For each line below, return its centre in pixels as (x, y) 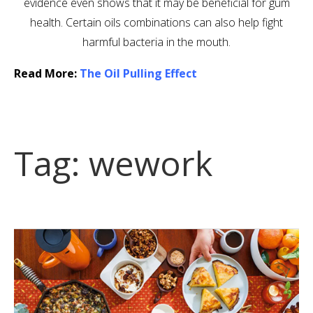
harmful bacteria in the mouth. (156, 42)
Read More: (47, 73)
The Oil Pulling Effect (138, 73)
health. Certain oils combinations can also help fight (156, 22)
